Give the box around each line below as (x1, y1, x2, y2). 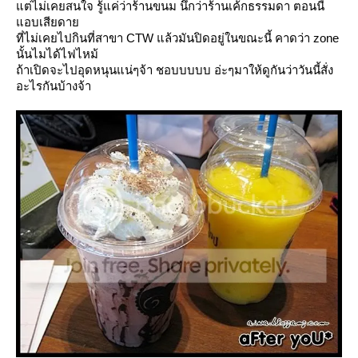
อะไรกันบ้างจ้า (16, 78, 91, 93)
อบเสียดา (16, 14, 79, 29)
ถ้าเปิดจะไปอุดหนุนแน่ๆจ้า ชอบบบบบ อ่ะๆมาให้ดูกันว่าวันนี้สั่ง (16, 62, 333, 77)
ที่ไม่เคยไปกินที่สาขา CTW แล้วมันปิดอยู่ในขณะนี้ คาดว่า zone (16, 30, 339, 45)
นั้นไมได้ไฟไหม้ (16, 46, 98, 61)
